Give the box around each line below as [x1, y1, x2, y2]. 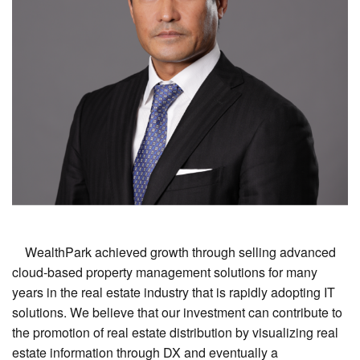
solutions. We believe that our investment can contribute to [12, 302, 342, 321]
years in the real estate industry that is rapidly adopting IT [12, 282, 335, 301]
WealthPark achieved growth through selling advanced [12, 242, 336, 261]
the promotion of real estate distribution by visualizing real [12, 322, 338, 342]
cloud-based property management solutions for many [12, 262, 317, 281]
